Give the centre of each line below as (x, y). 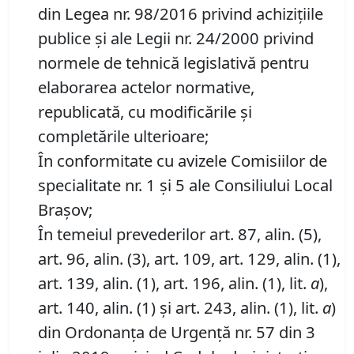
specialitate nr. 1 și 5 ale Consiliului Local (185, 185)
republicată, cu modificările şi (145, 112)
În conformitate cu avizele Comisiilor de (183, 161)
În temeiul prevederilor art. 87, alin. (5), (180, 234)
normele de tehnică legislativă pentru (173, 63)
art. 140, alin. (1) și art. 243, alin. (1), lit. (180, 308)
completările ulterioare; (123, 136)
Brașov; (65, 210)
